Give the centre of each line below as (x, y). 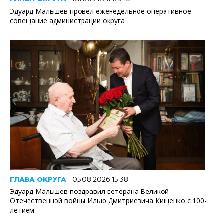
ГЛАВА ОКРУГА (38, 179)
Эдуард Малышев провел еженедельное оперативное (100, 11)
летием (22, 210)
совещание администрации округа (67, 21)
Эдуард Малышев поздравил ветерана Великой (89, 191)
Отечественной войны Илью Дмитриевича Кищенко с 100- (108, 200)
